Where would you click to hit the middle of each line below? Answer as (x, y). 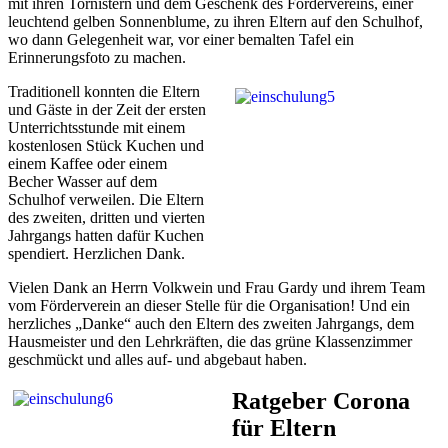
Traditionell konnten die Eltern (104, 91)
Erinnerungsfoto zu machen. (97, 57)
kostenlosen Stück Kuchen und (106, 145)
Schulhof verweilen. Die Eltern (106, 199)
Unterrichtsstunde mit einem (96, 127)
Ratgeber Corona (321, 401)
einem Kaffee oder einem (87, 163)
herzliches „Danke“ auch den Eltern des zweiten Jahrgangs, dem (211, 323)
